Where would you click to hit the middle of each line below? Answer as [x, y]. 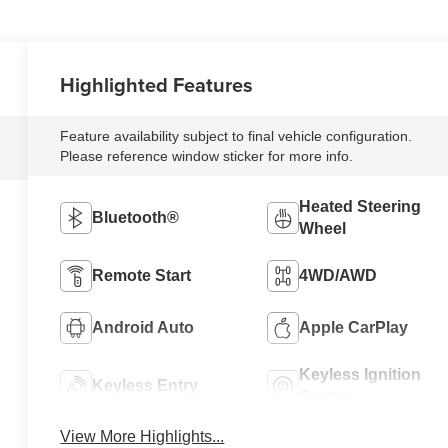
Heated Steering [359, 206]
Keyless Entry [145, 385]
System [327, 396]
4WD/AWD [337, 275]
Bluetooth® [136, 217]
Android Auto [143, 327]
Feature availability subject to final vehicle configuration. [236, 135]
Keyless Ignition [359, 374]
